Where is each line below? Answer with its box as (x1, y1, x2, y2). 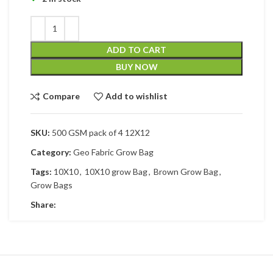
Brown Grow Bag (154, 166, 218, 177)
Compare (42, 91, 80, 102)
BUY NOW (115, 61, 158, 72)
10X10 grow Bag (85, 166, 147, 177)
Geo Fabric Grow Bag (73, 146, 154, 157)
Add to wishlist (105, 91, 168, 102)
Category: (30, 146, 71, 157)
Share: (30, 199, 56, 210)
